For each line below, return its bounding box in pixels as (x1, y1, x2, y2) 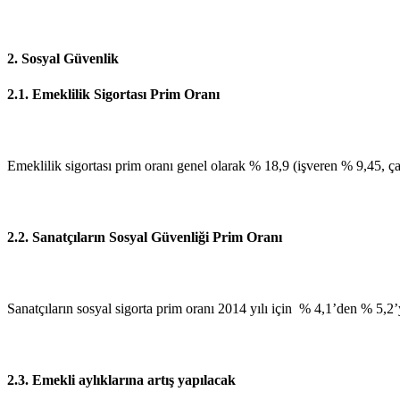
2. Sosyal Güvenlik (7, 50, 119, 66)
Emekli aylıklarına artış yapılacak (32, 371, 236, 387)
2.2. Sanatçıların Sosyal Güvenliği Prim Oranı (7, 229, 282, 245)
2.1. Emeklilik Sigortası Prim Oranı (7, 86, 220, 102)
